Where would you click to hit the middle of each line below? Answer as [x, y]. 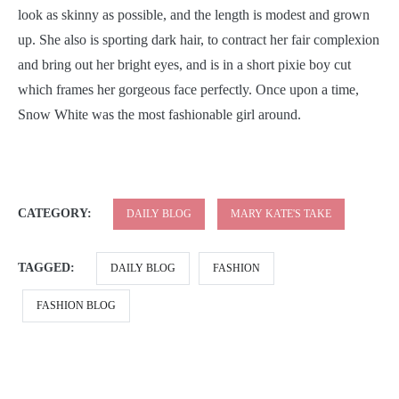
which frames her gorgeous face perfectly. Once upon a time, [188, 89]
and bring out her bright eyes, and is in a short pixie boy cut [184, 64]
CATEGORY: [57, 213]
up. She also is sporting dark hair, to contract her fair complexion [199, 39]
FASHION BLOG [76, 305]
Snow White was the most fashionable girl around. [159, 114]
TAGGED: [48, 267]
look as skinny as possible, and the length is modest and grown [194, 14]
